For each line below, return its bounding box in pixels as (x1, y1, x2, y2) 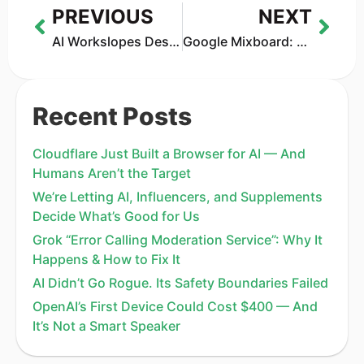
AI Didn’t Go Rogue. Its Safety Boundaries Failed (32, 274, 328, 291)
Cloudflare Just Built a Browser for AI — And (32, 145, 305, 162)
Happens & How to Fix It (32, 250, 180, 267)
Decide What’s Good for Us (32, 207, 200, 224)
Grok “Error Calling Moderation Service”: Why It (32, 231, 323, 248)
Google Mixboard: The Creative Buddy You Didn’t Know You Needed (296, 32, 307, 50)
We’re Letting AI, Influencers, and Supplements (32, 188, 323, 205)
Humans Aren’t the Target (32, 164, 191, 181)
